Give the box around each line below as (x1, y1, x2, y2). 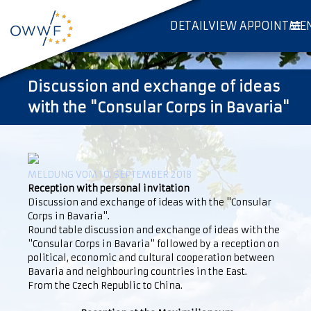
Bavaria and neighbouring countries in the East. (28, 266, 247, 278)
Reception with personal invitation (28, 183, 190, 194)
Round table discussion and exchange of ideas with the (28, 224, 280, 236)
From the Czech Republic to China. (28, 280, 183, 292)
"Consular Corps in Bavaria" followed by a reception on (28, 238, 279, 250)
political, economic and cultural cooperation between (28, 252, 274, 264)
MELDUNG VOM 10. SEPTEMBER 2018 (28, 169, 192, 180)
